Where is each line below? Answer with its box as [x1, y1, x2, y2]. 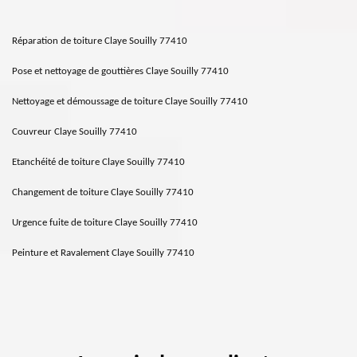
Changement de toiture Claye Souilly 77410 [12, 187, 194, 198]
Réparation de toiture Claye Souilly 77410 [12, 36, 187, 46]
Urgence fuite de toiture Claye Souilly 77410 [12, 218, 198, 228]
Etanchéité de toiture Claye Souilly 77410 [12, 157, 185, 167]
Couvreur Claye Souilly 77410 [12, 127, 137, 137]
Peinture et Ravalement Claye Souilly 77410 [12, 248, 194, 258]
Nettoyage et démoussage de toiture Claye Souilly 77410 [12, 96, 248, 107]
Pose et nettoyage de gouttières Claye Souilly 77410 [12, 66, 229, 76]
